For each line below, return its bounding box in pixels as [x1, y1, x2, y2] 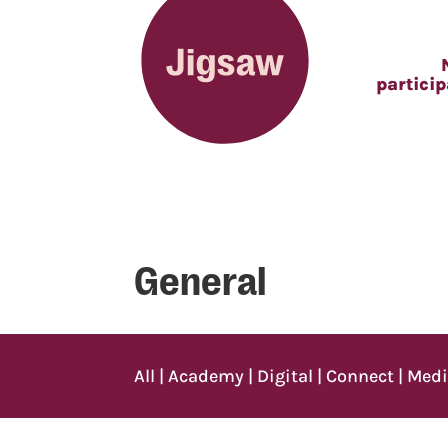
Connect [326, 365, 395, 388]
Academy [168, 365, 245, 388]
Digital [257, 365, 314, 388]
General [134, 253, 267, 302]
